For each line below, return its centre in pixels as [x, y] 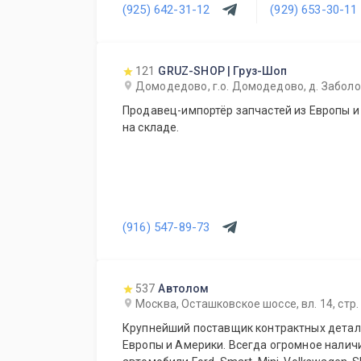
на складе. [151, 127]
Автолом [184, 288]
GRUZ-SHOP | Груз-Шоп [223, 71]
